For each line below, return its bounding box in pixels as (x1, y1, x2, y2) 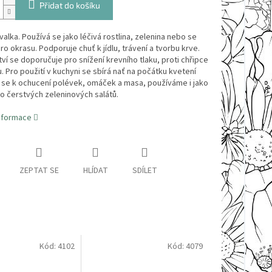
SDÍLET (132, 165, 157, 177)
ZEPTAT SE (19, 165, 59, 177)
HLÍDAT (83, 165, 108, 177)
